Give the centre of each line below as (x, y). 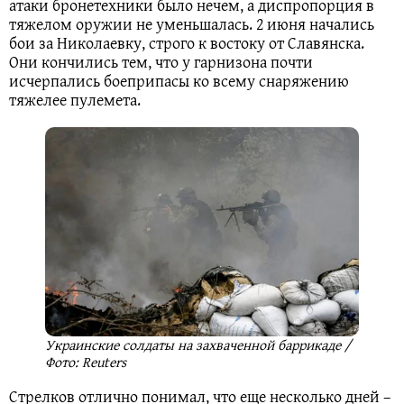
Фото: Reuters (86, 361)
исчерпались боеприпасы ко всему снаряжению (179, 80)
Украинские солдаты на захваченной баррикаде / (198, 344)
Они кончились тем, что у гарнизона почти (161, 61)
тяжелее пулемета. (77, 99)
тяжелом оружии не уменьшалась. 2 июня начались (192, 23)
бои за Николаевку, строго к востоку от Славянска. (187, 42)
